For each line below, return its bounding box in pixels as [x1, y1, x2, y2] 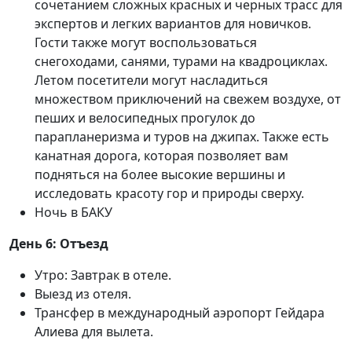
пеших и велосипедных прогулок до [35, 109, 255, 126]
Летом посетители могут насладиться [35, 71, 268, 89]
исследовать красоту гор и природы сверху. [35, 185, 304, 202]
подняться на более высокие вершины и [35, 166, 285, 183]
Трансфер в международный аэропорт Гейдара [35, 304, 324, 321]
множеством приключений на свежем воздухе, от [35, 90, 341, 108]
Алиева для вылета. [35, 323, 153, 340]
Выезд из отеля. [35, 285, 131, 302]
